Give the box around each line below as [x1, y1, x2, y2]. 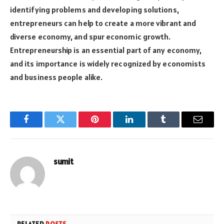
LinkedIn [128, 122, 161, 131]
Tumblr [162, 122, 189, 131]
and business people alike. [10, 72, 103, 82]
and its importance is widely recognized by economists [10, 58, 206, 68]
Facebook [25, 122, 60, 131]
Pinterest [94, 122, 126, 131]
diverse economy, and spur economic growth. [10, 31, 171, 41]
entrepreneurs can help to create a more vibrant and [10, 18, 196, 28]
